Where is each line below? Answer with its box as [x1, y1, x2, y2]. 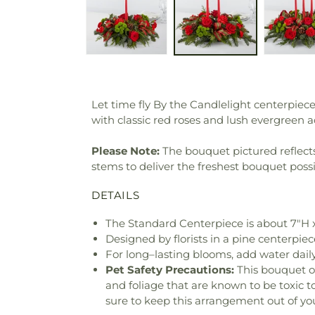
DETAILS [91, 188, 140, 202]
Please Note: [91, 144, 160, 157]
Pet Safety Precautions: [105, 262, 234, 276]
